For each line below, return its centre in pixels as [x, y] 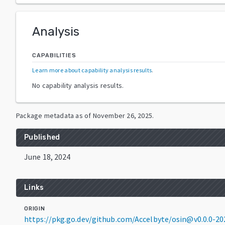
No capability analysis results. [78, 85]
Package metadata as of [54, 115]
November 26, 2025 [123, 115]
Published [42, 137]
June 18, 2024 [47, 156]
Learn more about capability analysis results [92, 70]
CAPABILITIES [54, 55]
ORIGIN [35, 208]
